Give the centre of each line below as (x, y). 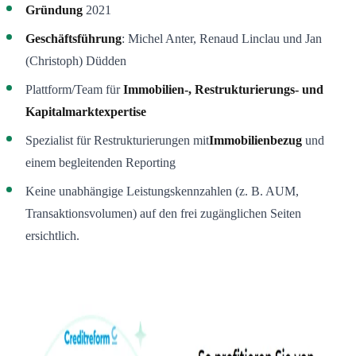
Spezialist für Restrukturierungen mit (117, 141)
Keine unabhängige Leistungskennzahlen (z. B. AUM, (162, 192)
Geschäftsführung (74, 39)
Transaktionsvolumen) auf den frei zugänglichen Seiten (163, 214)
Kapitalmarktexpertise (86, 112)
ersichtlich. (52, 236)
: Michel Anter (157, 39)
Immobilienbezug (255, 141)
